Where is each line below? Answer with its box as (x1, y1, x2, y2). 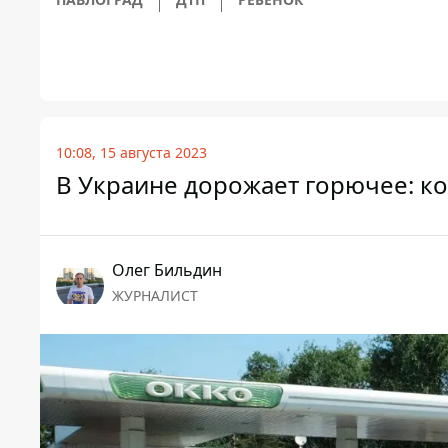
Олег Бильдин (112, 259, 222, 282)
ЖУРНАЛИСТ (112, 286, 198, 306)
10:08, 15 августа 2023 (56, 143, 207, 163)
